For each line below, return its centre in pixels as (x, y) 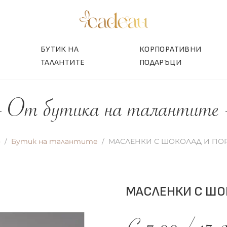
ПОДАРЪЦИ (160, 63)
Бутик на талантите (54, 141)
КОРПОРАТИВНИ (170, 49)
